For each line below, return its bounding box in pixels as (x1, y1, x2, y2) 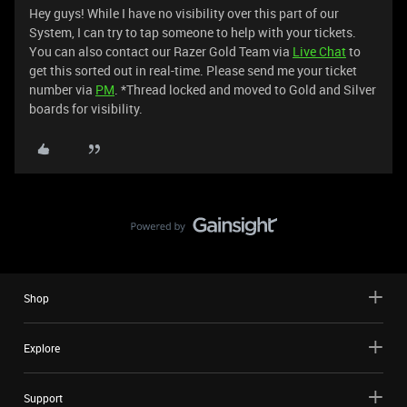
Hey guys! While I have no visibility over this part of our (29, 5, 339, 22)
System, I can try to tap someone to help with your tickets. (29, 24, 356, 41)
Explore (24, 341, 60, 355)
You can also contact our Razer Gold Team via (29, 43, 293, 60)
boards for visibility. (29, 100, 143, 117)
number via (29, 81, 95, 98)
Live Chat (293, 43, 346, 60)
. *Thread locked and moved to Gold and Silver (114, 81, 376, 98)
